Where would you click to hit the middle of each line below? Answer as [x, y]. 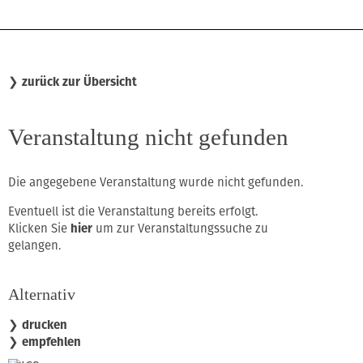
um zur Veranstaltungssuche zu [180, 229]
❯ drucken [38, 325]
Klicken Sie [39, 229]
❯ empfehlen [45, 342]
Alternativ [42, 295]
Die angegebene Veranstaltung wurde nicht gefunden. [156, 183]
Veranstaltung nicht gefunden [148, 137]
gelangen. [34, 246]
